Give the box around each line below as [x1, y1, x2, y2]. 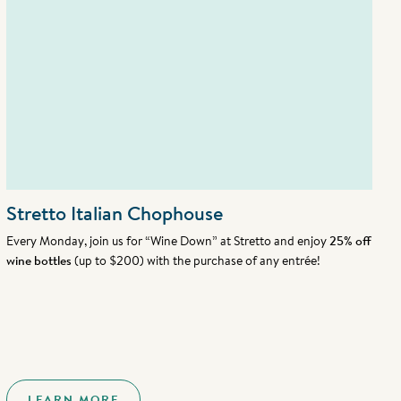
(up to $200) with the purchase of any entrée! [71, 252, 320, 270]
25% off [328, 232, 371, 251]
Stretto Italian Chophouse [5, 199, 223, 228]
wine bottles [5, 252, 72, 270]
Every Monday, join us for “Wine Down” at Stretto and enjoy [5, 232, 329, 251]
